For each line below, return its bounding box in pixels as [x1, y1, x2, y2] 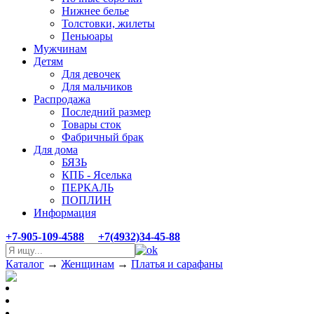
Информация [34, 207, 96, 219]
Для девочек [62, 68, 121, 80]
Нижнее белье [62, 5, 129, 17]
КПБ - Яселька [62, 169, 132, 181]
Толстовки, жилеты [62, 18, 155, 29]
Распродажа [34, 93, 90, 105]
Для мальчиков [62, 81, 132, 93]
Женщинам [61, 258, 114, 270]
